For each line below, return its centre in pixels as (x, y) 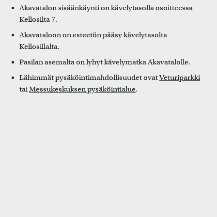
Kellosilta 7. (38, 19)
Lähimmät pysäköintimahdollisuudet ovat (89, 77)
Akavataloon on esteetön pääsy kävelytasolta (93, 35)
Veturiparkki (180, 77)
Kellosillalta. (39, 46)
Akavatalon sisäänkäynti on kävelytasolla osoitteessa (106, 8)
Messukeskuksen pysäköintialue (82, 89)
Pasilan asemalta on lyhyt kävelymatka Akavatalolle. (105, 62)
